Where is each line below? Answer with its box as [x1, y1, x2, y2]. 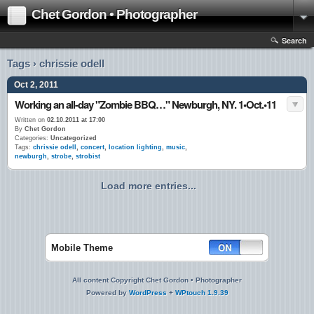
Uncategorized [48, 135, 97, 142]
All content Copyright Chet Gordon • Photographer [72, 276, 242, 284]
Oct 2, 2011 [14, 80, 58, 90]
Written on [15, 116, 45, 123]
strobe [51, 153, 71, 160]
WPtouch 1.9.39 [175, 289, 228, 296]
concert [81, 144, 104, 151]
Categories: [15, 135, 48, 142]
